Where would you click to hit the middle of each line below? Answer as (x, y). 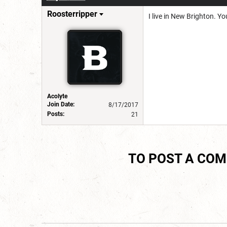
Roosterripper (72, 14)
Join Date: (61, 104)
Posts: (56, 114)
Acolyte (57, 96)
